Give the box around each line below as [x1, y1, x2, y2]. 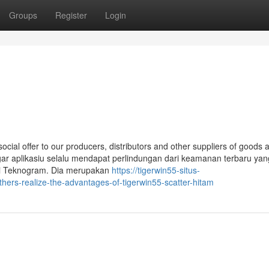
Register [55, 9, 87, 21]
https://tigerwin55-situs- [112, 164, 200, 176]
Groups [9, 9, 37, 21]
